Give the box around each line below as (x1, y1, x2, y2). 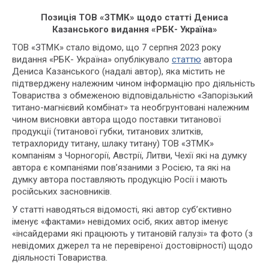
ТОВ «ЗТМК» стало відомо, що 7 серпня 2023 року (12, 42, 221, 53)
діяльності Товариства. (12, 252, 107, 263)
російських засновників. (12, 186, 112, 197)
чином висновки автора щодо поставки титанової (12, 114, 221, 125)
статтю (172, 54, 201, 65)
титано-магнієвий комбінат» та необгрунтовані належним (12, 102, 249, 113)
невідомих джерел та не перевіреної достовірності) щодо (12, 240, 253, 251)
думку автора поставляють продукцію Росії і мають (12, 174, 228, 185)
